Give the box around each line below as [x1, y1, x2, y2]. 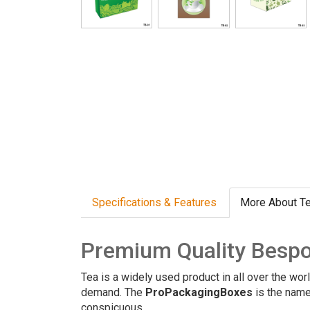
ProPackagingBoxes [145, 286, 253, 300]
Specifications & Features [92, 196, 217, 210]
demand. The [81, 286, 145, 300]
